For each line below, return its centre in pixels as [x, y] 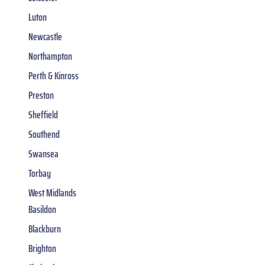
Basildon [42, 210]
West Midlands [52, 193]
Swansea [43, 154]
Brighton [42, 249]
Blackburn [45, 229]
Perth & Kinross [54, 76]
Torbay [40, 174]
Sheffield [43, 115]
